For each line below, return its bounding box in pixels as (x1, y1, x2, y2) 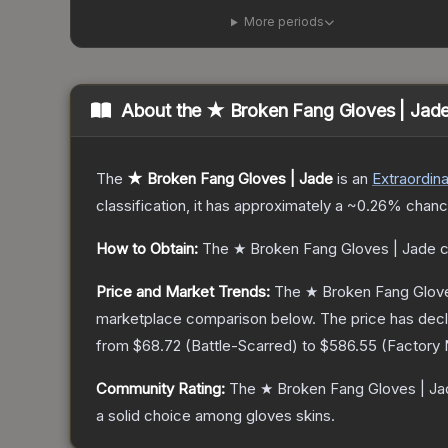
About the (120, 100, 207, 122)
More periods (243, 14, 324, 30)
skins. (292, 406, 335, 426)
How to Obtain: (96, 239, 198, 259)
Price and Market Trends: (96, 282, 270, 302)
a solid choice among (96, 406, 246, 426)
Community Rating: (96, 379, 225, 399)
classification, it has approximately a (96, 196, 347, 216)
